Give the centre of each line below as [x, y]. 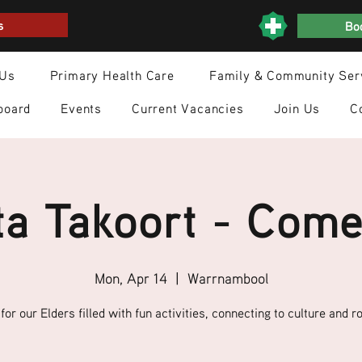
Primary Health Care [112, 75]
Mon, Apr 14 [130, 278]
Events [82, 108]
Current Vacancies [188, 108]
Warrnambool [227, 278]
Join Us [297, 108]
